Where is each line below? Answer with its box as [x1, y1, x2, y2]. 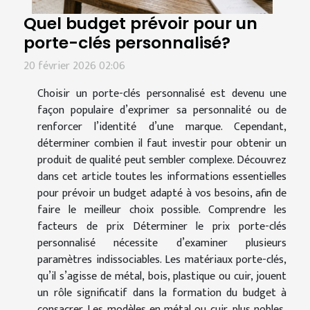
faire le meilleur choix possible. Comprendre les [37, 200, 286, 219]
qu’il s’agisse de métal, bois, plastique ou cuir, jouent [37, 266, 286, 286]
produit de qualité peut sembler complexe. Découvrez [37, 150, 286, 170]
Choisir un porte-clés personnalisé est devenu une [37, 84, 286, 103]
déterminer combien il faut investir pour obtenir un [37, 134, 286, 153]
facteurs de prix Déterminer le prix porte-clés [37, 217, 286, 236]
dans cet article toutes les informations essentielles [37, 167, 286, 186]
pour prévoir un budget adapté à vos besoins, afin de [37, 183, 286, 203]
